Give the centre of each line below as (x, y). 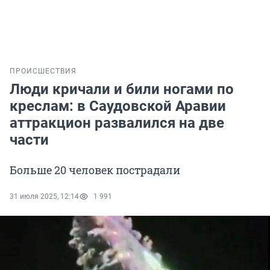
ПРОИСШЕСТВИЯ (43, 71)
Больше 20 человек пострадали (95, 170)
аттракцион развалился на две (117, 123)
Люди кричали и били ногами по (122, 89)
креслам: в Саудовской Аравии (118, 106)
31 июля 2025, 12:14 (44, 197)
